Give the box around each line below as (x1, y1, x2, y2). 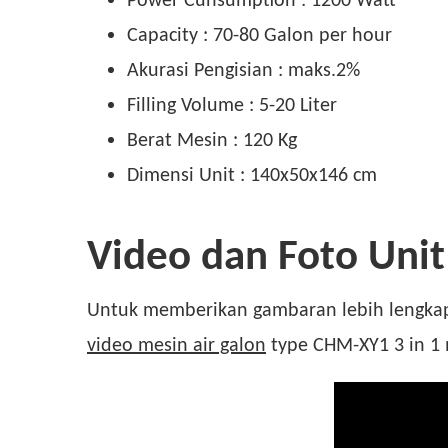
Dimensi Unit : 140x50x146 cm (127, 161, 377, 186)
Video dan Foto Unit (87, 227, 445, 281)
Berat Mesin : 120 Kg (127, 126, 297, 151)
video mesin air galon (87, 331, 266, 356)
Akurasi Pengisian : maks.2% (127, 56, 360, 81)
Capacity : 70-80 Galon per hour (127, 21, 392, 46)
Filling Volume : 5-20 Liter (127, 91, 337, 116)
